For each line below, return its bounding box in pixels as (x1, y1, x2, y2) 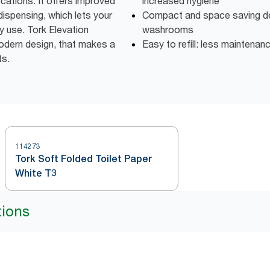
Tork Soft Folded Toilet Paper (15, 153, 152, 165)
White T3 (15, 168, 57, 180)
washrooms (142, 24, 193, 36)
